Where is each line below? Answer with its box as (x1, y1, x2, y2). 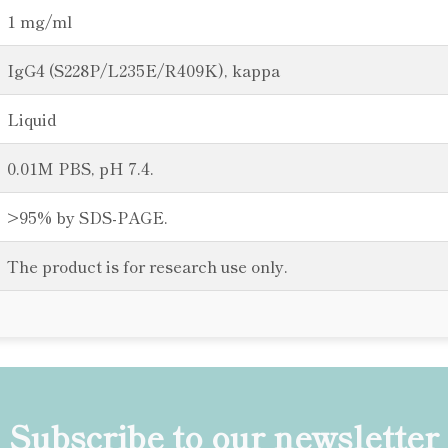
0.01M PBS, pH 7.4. (7, 156, 154, 180)
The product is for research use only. (7, 254, 288, 278)
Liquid (7, 107, 57, 131)
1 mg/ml (7, 9, 72, 33)
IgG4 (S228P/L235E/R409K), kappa (7, 58, 280, 82)
